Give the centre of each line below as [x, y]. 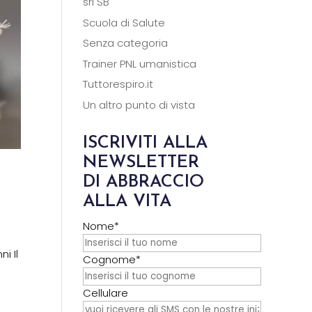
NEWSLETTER [141, 162]
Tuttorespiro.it [118, 84]
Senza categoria [126, 43]
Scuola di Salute [124, 22]
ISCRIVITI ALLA [146, 143]
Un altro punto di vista [139, 104]
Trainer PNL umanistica [140, 63]
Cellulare [106, 292]
